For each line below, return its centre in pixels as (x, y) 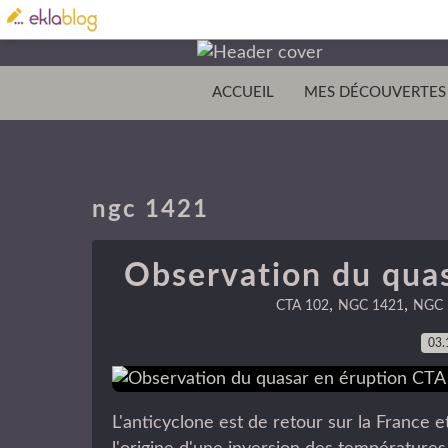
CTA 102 (302, 306)
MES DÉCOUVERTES (375, 92)
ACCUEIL (243, 92)
